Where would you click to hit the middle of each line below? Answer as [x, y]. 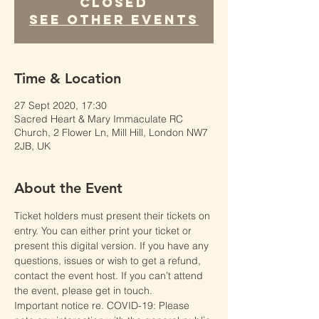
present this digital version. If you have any [113, 246]
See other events [114, 20]
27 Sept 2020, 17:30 [61, 105]
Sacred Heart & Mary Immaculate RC [99, 119]
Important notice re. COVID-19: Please [103, 305]
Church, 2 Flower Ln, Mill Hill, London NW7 [111, 132]
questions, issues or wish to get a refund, [109, 261]
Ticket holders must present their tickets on [114, 216]
